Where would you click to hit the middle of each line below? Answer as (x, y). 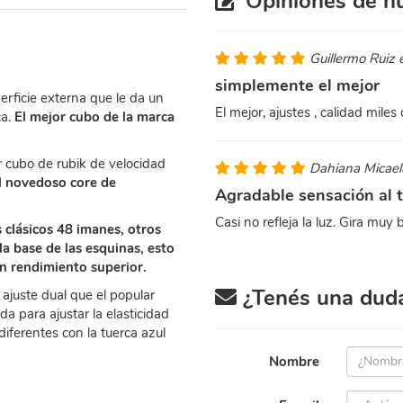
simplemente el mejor (297, 85)
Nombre (295, 361)
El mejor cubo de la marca (94, 116)
